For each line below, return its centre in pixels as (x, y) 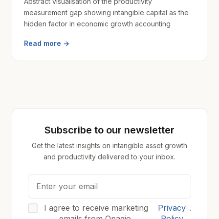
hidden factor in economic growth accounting (97, 24)
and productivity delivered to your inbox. (109, 157)
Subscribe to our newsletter (109, 130)
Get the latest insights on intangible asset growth (109, 145)
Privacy (172, 208)
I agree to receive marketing (96, 208)
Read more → (47, 43)
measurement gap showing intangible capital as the (106, 12)
